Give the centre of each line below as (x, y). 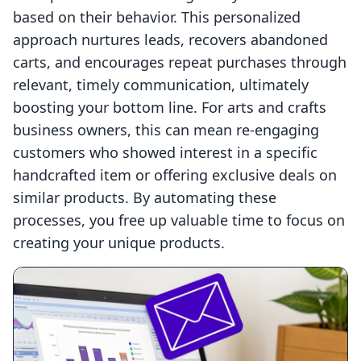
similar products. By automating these (145, 198)
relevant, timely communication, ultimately (161, 85)
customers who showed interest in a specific (165, 153)
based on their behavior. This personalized (157, 17)
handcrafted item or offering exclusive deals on (175, 175)
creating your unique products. (119, 243)
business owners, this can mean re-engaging (166, 130)
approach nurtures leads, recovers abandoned (170, 40)
